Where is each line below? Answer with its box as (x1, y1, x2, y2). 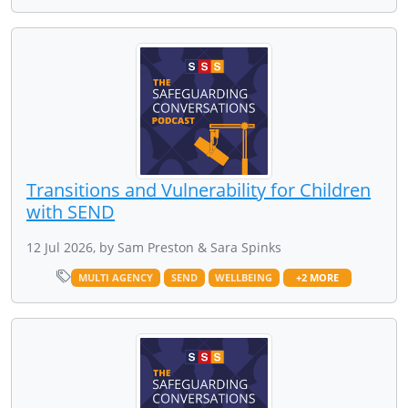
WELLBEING (215, 270, 273, 284)
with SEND (26, 199, 115, 224)
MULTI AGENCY (78, 270, 154, 284)
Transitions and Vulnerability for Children (26, 177, 371, 202)
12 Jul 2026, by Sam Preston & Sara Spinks (26, 238, 281, 256)
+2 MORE (295, 270, 339, 284)
